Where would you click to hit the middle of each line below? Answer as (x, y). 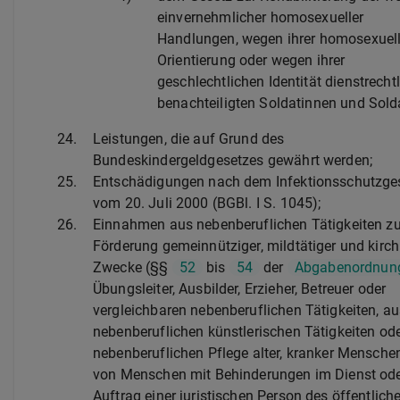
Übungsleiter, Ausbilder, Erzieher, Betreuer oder (240, 288)
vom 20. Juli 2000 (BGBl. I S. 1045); (207, 203)
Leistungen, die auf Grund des (189, 138)
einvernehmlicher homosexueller (261, 17)
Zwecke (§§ (133, 267)
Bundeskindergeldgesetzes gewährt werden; (233, 160)
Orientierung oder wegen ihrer (251, 60)
